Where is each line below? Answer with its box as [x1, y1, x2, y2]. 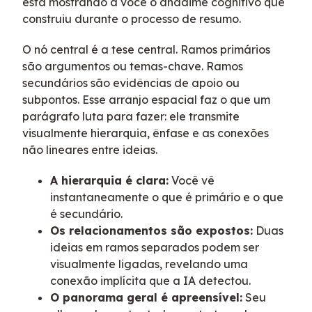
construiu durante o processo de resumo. [22, 12, 241, 26]
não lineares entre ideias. [22, 143, 157, 157]
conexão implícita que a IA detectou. [50, 274, 251, 288]
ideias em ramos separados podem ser [50, 240, 259, 255]
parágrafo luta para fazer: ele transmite [22, 109, 240, 124]
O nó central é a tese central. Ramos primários [22, 42, 270, 57]
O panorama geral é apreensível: [50, 290, 242, 305]
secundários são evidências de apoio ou [22, 76, 240, 91]
